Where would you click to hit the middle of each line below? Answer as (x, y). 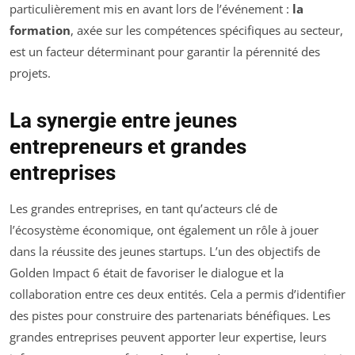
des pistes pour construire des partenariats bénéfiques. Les (170, 316)
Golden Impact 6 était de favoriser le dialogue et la (147, 273)
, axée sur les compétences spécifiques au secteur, (207, 31)
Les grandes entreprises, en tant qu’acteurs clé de (143, 209)
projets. (30, 73)
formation (40, 31)
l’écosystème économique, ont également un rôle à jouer (164, 230)
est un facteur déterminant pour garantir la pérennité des (165, 52)
